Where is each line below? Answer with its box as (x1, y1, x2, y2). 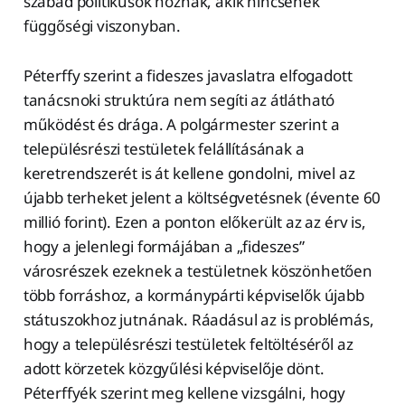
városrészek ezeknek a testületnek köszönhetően (23, 259, 372, 281)
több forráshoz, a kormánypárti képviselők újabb (23, 284, 364, 306)
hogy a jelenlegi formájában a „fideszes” (23, 235, 305, 257)
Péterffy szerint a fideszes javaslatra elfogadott (23, 64, 353, 86)
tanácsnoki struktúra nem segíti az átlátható (23, 89, 335, 110)
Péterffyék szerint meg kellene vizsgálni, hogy (23, 381, 345, 403)
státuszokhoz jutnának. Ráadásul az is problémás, (23, 308, 374, 330)
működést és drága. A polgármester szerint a (23, 113, 340, 135)
